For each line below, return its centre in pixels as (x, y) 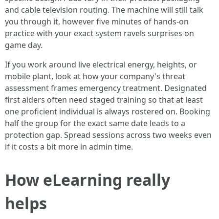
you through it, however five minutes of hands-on (97, 22)
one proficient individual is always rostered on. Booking (108, 111)
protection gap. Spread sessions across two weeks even (108, 135)
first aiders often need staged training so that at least (104, 100)
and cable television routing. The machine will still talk (104, 10)
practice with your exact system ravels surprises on (99, 33)
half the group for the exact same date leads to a (95, 123)
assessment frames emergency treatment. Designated (106, 88)
